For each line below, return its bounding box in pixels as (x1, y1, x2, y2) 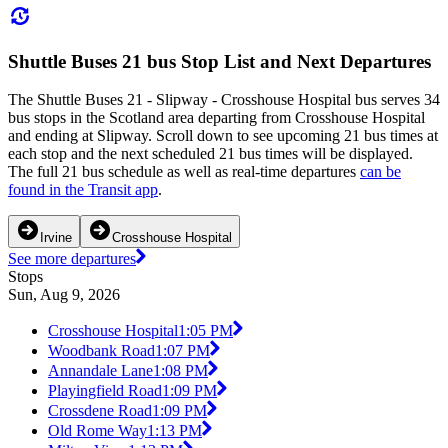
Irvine (40, 230, 72, 246)
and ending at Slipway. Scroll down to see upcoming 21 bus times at (8, 127, 438, 145)
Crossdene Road (48, 402, 152, 420)
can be (360, 163, 401, 181)
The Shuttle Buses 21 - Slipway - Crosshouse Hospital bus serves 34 (8, 91, 440, 109)
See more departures (8, 250, 136, 268)
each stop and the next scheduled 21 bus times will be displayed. (8, 145, 413, 163)
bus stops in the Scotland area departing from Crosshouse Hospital (8, 109, 425, 127)
